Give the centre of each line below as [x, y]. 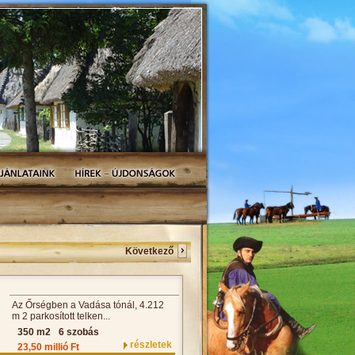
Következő [149, 251]
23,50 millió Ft [48, 347]
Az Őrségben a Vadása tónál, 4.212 [88, 305]
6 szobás [79, 332]
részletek [151, 345]
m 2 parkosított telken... [61, 316]
